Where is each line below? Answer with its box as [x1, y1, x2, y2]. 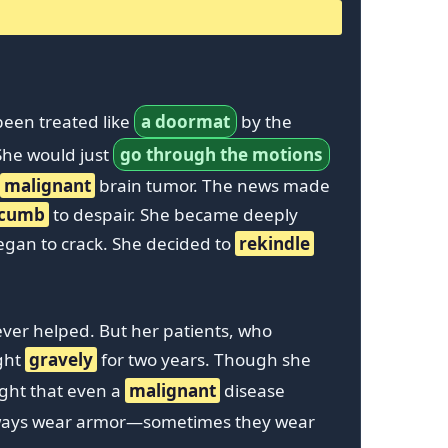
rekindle [239, 231, 310, 255]
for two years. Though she [97, 347, 311, 371]
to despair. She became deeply [49, 202, 298, 226]
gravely [29, 347, 93, 371]
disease [220, 378, 285, 402]
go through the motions [120, 142, 323, 166]
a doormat [141, 109, 230, 133]
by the [237, 109, 292, 133]
